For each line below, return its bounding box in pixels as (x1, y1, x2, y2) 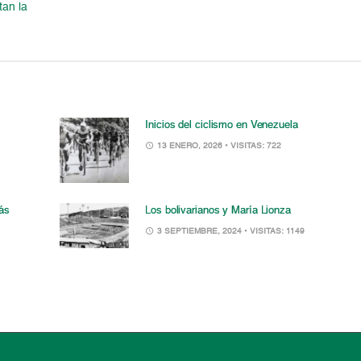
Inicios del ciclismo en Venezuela (145, 119, 298, 131)
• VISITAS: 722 (225, 141, 282, 150)
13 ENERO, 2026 (155, 141, 226, 150)
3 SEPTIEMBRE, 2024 (155, 226, 245, 235)
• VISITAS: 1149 (244, 226, 305, 235)
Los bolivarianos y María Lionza (145, 205, 291, 216)
